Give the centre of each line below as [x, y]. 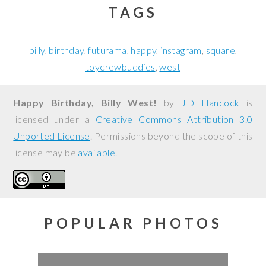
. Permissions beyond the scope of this [171, 136]
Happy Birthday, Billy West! [85, 102]
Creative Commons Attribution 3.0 [174, 119]
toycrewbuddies [120, 67]
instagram [181, 50]
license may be [46, 152]
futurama [107, 50]
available [97, 152]
